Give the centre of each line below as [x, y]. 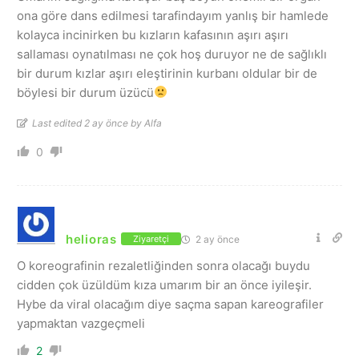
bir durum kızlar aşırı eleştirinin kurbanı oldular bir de [167, 73]
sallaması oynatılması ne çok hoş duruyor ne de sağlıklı [172, 54]
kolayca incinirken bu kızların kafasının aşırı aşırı [153, 34]
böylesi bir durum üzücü [85, 92]
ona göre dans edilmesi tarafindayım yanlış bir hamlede [173, 15]
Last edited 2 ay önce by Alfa [97, 123]
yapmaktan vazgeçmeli [81, 323]
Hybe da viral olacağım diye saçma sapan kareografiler [170, 304]
